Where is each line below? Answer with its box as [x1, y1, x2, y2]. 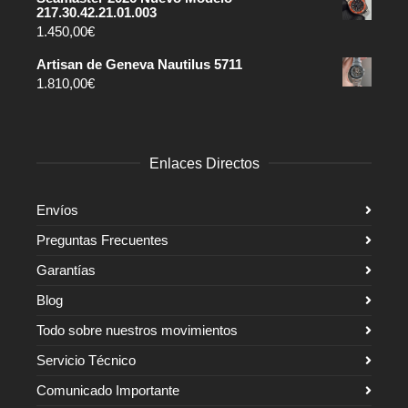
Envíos [36, 201, 78, 218]
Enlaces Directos [148, 155, 260, 171]
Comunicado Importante [36, 382, 179, 398]
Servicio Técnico [36, 352, 136, 368]
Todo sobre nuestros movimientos [36, 321, 238, 338]
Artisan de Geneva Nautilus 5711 [36, 56, 242, 72]
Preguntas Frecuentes [36, 231, 168, 248]
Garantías [36, 261, 96, 278]
